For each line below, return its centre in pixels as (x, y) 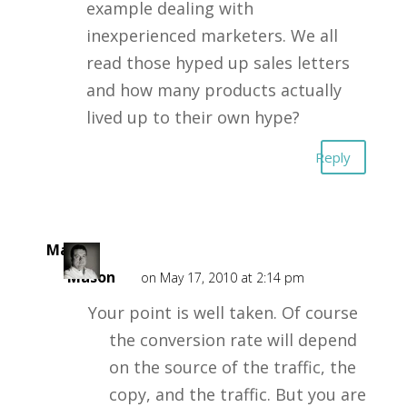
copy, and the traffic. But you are (237, 394)
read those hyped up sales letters (218, 63)
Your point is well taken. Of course (223, 313)
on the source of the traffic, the (232, 367)
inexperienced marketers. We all (212, 35)
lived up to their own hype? (193, 117)
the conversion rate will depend (233, 340)
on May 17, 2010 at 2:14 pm (222, 278)
